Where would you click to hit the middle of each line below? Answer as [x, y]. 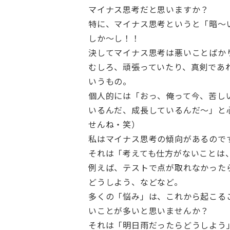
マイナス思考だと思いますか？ [149, 9]
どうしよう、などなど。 [136, 181]
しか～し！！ [114, 38]
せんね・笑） [114, 124]
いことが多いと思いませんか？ [149, 210]
